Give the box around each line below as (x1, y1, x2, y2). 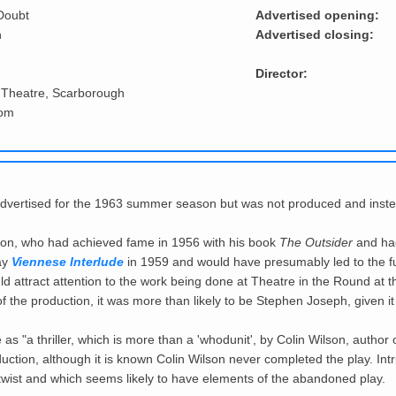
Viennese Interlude (11, 255, 124, 270)
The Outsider (279, 235, 353, 250)
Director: (255, 66, 308, 81)
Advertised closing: (255, 27, 374, 42)
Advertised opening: (255, 8, 379, 23)
